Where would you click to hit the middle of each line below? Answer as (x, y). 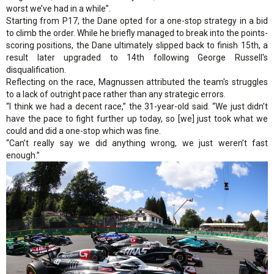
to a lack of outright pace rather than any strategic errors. (116, 94)
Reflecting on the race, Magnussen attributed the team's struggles (137, 82)
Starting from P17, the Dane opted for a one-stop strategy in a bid (137, 20)
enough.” (23, 155)
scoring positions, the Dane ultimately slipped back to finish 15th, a (137, 45)
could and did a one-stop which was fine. (83, 131)
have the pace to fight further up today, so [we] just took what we (137, 118)
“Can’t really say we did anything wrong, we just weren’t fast (137, 143)
